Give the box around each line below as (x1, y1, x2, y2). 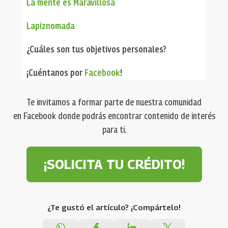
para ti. (102, 124, 126, 135)
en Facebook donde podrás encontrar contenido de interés (13, 110, 215, 121)
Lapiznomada (26, 20, 75, 31)
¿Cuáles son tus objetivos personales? (26, 43, 166, 54)
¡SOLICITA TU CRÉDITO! (43, 156, 185, 172)
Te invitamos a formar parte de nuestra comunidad (26, 96, 202, 107)
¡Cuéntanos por (26, 67, 84, 78)
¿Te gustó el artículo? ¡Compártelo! (47, 202, 181, 212)
